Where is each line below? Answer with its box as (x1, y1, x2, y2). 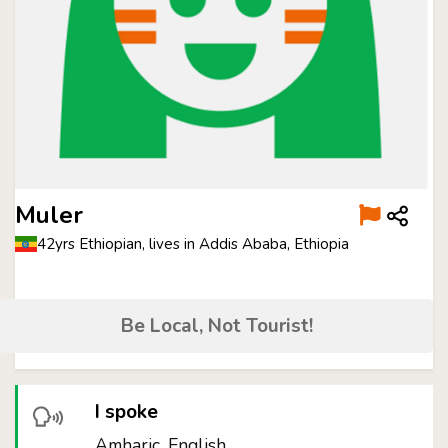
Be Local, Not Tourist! (120, 313, 313, 339)
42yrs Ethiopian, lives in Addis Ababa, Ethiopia (37, 234, 349, 254)
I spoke (95, 399, 159, 425)
